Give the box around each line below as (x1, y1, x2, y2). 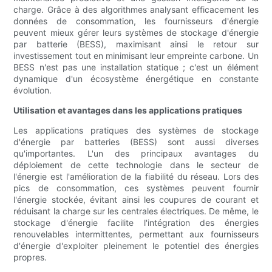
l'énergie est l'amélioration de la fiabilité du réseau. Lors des (13, 171, 259, 182)
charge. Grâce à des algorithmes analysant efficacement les (13, 4, 259, 15)
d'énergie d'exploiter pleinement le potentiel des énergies (13, 240, 259, 251)
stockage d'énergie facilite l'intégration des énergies (13, 217, 259, 228)
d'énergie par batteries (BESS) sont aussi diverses (13, 137, 259, 148)
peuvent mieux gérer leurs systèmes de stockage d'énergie (13, 27, 259, 38)
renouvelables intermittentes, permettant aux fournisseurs (13, 229, 259, 240)
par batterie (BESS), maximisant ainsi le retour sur (13, 39, 259, 50)
